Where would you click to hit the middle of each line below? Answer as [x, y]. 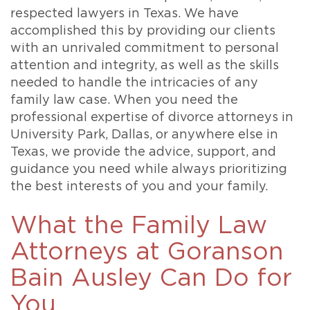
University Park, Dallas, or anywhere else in [144, 135]
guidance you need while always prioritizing [149, 170]
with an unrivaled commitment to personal [145, 48]
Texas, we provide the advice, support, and [143, 152]
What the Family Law [139, 226]
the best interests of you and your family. [139, 187]
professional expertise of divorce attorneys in [152, 118]
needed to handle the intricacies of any [134, 83]
